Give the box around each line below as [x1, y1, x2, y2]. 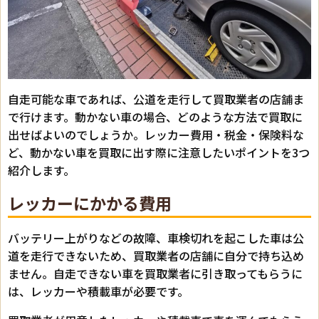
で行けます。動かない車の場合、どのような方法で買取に [8, 108, 303, 126]
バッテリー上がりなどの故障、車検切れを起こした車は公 [8, 229, 304, 247]
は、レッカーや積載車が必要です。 [8, 283, 189, 300]
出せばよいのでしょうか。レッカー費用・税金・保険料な [8, 126, 304, 144]
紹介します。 [8, 162, 75, 179]
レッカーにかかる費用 [8, 191, 172, 216]
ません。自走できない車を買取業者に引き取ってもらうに [8, 265, 303, 283]
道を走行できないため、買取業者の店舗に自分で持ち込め [8, 247, 304, 265]
